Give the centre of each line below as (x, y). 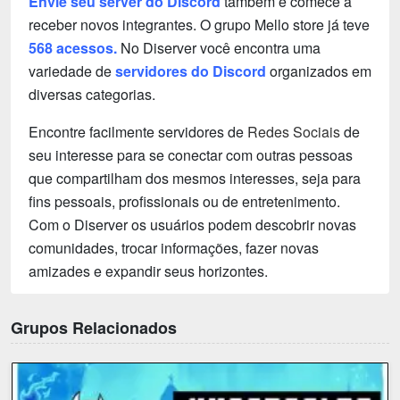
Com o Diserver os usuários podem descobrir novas (192, 225)
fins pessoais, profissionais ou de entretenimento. (184, 202)
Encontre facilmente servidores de (138, 132)
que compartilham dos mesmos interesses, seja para (195, 179)
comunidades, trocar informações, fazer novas (174, 248)
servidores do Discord (191, 71)
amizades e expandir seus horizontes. (148, 271)
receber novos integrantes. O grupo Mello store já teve (199, 25)
